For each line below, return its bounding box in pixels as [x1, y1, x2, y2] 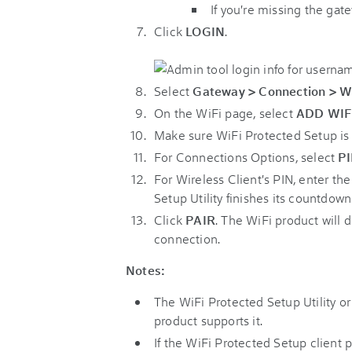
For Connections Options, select [154, 148, 339, 165]
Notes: [126, 262, 166, 278]
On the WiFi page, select [154, 104, 296, 121]
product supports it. [154, 312, 262, 328]
